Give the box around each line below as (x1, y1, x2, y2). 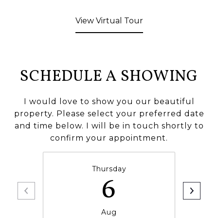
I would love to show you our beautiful (23, 97, 195, 106)
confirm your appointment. (50, 133, 168, 143)
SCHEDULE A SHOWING (20, 66, 198, 88)
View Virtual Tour (75, 16, 143, 25)
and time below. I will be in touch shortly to (14, 121, 204, 130)
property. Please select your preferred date (14, 109, 204, 118)
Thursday (91, 164, 127, 173)
